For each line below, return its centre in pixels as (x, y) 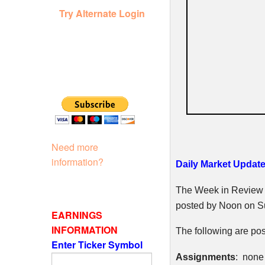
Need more (75, 147)
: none (249, 257)
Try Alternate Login (102, 13)
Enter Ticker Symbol (98, 244)
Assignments (205, 257)
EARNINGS (77, 215)
